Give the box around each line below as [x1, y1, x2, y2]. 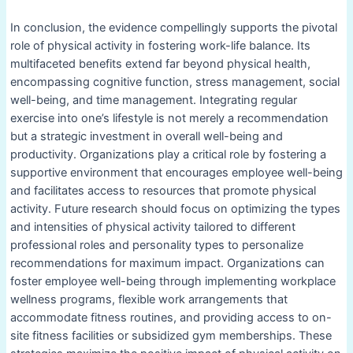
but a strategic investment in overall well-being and [9, 129, 283, 144]
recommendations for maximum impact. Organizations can [9, 256, 325, 271]
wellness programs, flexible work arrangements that [9, 292, 288, 307]
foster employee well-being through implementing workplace [9, 274, 336, 289]
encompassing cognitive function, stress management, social [9, 75, 340, 90]
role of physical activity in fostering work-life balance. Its [9, 39, 310, 54]
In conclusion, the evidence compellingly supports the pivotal [9, 20, 337, 35]
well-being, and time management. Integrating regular [9, 93, 297, 108]
